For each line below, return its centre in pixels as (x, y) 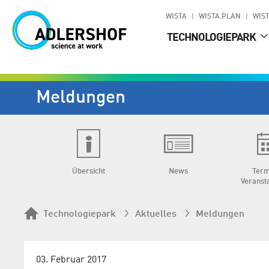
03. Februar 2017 (71, 260)
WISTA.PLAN (220, 17)
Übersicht (88, 171)
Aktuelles (156, 214)
